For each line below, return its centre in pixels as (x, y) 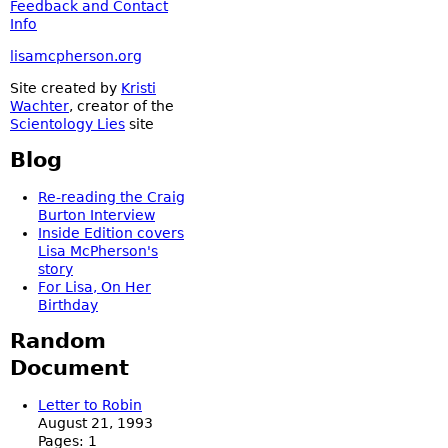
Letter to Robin (90, 405)
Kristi (138, 88)
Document (69, 368)
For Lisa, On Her (94, 287)
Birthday (68, 305)
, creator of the (121, 106)
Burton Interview (96, 215)
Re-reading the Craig (111, 197)
